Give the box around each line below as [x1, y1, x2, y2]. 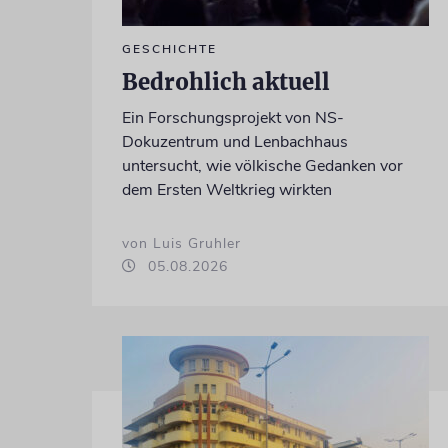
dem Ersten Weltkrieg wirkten [121, 178, 332, 201]
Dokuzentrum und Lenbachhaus [121, 130, 348, 153]
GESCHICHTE [121, 40, 217, 57]
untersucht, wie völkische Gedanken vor [121, 154, 403, 177]
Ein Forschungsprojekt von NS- [121, 106, 344, 129]
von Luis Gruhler [121, 233, 241, 253]
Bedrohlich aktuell [121, 67, 330, 96]
